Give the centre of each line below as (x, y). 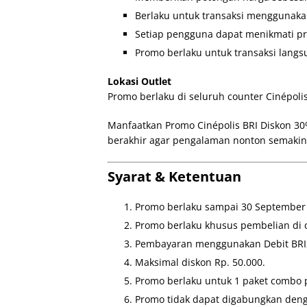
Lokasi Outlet (139, 81)
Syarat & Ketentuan (174, 176)
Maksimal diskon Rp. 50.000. (200, 262)
